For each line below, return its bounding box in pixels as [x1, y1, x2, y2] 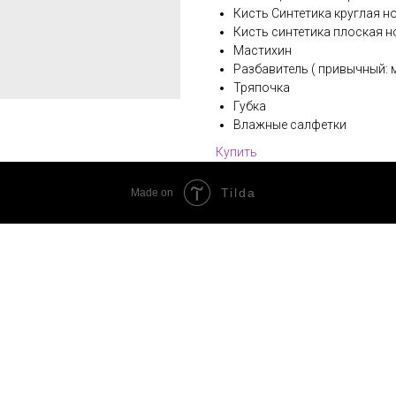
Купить [216, 145, 257, 159]
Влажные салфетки [233, 118, 346, 132]
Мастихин [233, 43, 292, 57]
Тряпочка [233, 80, 290, 95]
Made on [131, 187, 173, 199]
